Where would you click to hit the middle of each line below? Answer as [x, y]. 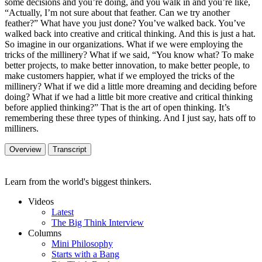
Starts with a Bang [85, 254]
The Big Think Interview [98, 222]
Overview [25, 149]
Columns [45, 233]
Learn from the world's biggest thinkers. [78, 181]
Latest [63, 212]
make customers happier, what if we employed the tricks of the [120, 75]
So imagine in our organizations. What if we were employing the [124, 44]
